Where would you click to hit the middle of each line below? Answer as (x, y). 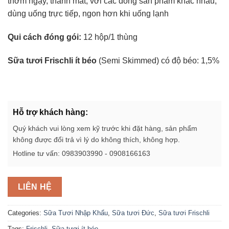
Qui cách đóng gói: (44, 37)
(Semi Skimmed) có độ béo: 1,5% (158, 60)
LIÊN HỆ (35, 187)
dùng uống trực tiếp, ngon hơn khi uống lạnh (88, 14)
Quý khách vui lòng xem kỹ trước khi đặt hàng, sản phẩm (105, 129)
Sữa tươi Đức (133, 213)
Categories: (26, 213)
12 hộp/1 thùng (109, 37)
